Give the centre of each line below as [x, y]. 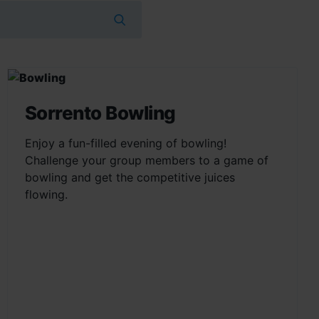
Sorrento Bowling [100, 113]
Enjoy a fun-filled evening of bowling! [125, 143]
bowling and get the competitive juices [130, 177]
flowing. [46, 194]
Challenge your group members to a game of [146, 160]
